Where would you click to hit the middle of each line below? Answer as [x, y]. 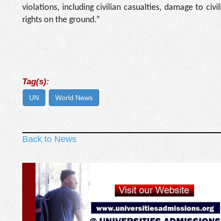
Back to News [49, 139]
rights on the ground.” [61, 20]
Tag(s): [36, 81]
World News [74, 97]
